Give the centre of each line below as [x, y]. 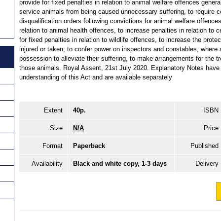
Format [53, 146]
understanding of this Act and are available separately [96, 77]
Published [204, 146]
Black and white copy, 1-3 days [120, 163]
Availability [47, 163]
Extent [53, 110]
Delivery [207, 163]
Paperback [89, 146]
